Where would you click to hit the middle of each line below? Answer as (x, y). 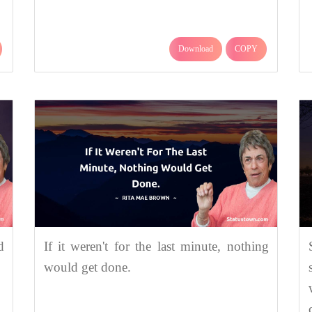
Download (196, 48)
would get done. (87, 267)
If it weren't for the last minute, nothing (156, 246)
